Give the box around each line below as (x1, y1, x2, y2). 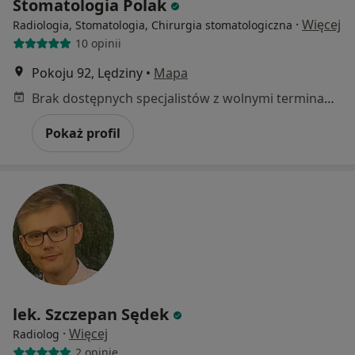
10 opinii (74, 36, 121, 52)
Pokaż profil (45, 124, 120, 142)
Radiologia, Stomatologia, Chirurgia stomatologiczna (13, 17, 292, 32)
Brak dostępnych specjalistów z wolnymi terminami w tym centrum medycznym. (324, 89, 334, 107)
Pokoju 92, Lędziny (32, 63, 143, 82)
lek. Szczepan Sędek (13, 303, 169, 325)
